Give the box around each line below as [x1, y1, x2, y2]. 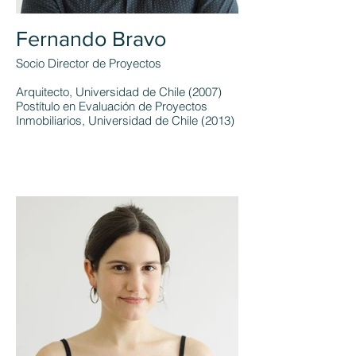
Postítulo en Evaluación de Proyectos [16, 99, 207, 114]
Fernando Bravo [16, 27, 166, 50]
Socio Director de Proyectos [16, 56, 161, 71]
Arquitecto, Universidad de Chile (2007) [16, 84, 222, 99]
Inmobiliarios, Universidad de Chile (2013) [16, 113, 234, 128]
